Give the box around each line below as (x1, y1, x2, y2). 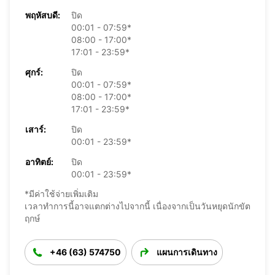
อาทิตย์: (25, 156, 53, 167)
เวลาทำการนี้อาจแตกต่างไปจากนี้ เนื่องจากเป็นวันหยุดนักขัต (25, 200, 250, 211)
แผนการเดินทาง (157, 246, 217, 257)
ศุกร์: (25, 66, 43, 77)
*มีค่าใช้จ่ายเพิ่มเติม (25, 188, 98, 199)
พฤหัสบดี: (25, 9, 60, 20)
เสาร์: (25, 123, 46, 134)
